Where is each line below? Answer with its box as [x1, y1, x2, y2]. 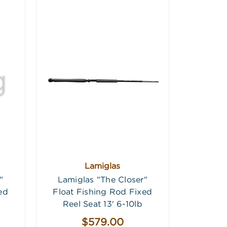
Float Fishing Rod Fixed [53, 188, 153, 197]
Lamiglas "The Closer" [57, 176, 147, 184]
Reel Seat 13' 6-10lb [62, 201, 142, 209]
